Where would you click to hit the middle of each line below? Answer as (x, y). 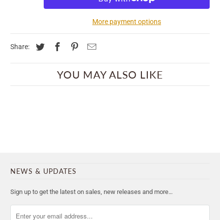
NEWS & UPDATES (44, 171)
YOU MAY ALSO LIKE (110, 75)
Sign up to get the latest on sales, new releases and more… (92, 192)
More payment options (127, 22)
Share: (21, 47)
